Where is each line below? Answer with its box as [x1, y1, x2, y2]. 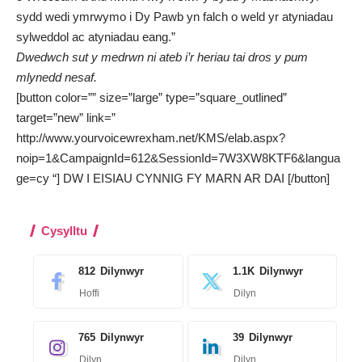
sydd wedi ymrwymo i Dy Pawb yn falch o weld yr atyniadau [16, 9, 333, 23]
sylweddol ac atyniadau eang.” [16, 29, 175, 44]
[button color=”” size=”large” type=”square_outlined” [16, 90, 287, 104]
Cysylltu [41, 223, 87, 238]
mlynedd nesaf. [16, 69, 97, 84]
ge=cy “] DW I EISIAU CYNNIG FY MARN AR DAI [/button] [16, 170, 330, 185]
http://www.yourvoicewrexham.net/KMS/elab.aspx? [16, 130, 285, 145]
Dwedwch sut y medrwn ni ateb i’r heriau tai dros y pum [16, 49, 308, 64]
